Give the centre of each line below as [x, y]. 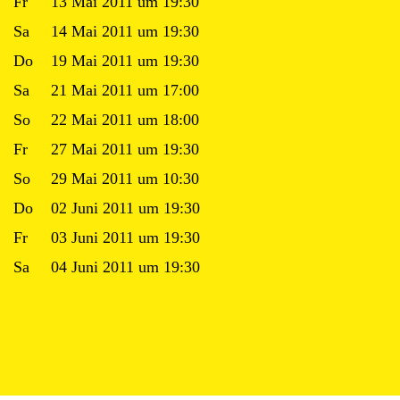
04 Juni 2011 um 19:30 [125, 267]
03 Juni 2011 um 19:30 [125, 238]
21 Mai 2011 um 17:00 [125, 91]
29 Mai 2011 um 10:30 [125, 179]
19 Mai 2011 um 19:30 [125, 61]
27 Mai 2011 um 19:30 [125, 150]
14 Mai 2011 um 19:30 [125, 32]
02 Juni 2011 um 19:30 [125, 208]
